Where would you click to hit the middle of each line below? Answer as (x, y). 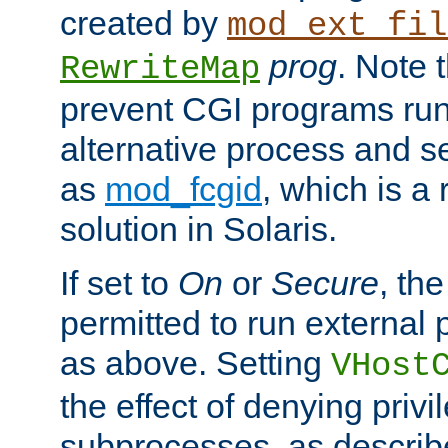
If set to (119, 283)
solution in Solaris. (198, 229)
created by (143, 23)
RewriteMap (160, 69)
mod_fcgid (183, 189)
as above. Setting (195, 363)
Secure (325, 283)
